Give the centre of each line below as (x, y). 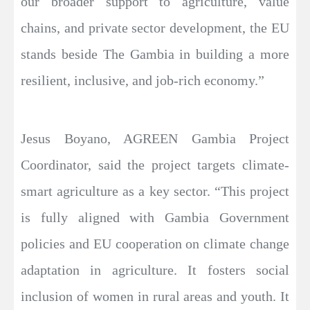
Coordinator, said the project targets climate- (155, 165)
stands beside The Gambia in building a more (155, 54)
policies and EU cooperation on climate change (155, 244)
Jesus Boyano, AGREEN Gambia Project (155, 139)
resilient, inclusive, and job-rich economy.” (143, 81)
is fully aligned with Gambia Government (155, 218)
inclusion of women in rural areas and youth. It (155, 297)
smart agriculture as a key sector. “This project (155, 191)
